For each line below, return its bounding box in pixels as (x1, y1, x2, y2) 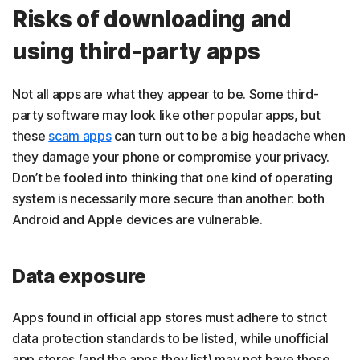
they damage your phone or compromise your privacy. (12, 149, 330, 166)
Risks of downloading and (12, 6, 292, 34)
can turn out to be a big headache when (111, 128, 346, 145)
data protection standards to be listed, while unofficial (12, 330, 329, 347)
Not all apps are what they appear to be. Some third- (12, 86, 319, 103)
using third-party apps (12, 38, 260, 66)
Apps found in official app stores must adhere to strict (12, 309, 327, 326)
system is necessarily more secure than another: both (12, 190, 325, 207)
